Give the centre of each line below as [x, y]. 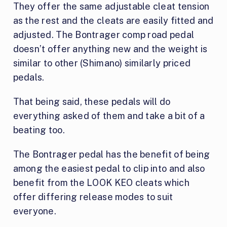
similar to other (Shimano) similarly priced [102, 63]
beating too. [39, 130]
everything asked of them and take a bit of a [109, 116]
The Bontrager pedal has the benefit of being [111, 154]
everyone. [35, 211]
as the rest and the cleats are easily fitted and [113, 20]
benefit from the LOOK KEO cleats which [101, 182]
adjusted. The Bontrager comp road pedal [104, 34]
